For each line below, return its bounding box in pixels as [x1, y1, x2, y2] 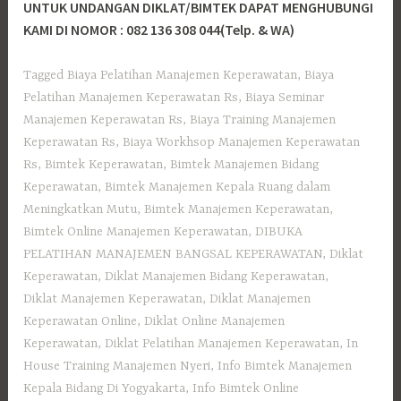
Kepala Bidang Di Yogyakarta [23, 380, 186, 396]
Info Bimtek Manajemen [218, 358, 353, 373]
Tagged [23, 67, 68, 82]
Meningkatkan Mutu [23, 201, 138, 217]
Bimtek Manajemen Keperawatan [144, 201, 330, 217]
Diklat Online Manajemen [144, 313, 286, 328]
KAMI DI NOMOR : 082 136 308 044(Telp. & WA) [23, 21, 295, 39]
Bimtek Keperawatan [45, 157, 164, 172]
